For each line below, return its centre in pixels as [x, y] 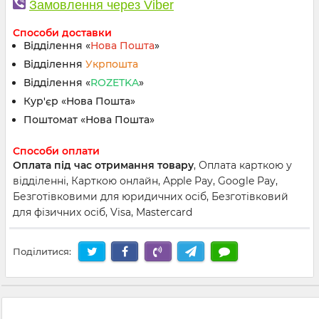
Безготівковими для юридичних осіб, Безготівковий [151, 197]
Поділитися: [42, 252]
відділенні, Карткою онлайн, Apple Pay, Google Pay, [145, 181]
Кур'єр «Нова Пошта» [82, 101]
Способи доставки [62, 33]
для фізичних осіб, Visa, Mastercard [103, 212]
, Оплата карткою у [243, 165]
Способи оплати [56, 151]
